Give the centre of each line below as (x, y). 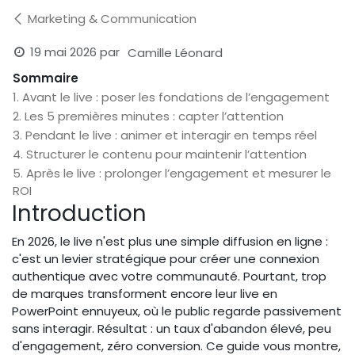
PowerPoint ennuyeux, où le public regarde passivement (177, 311)
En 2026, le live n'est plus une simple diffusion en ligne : (170, 242)
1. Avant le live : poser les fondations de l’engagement (171, 97)
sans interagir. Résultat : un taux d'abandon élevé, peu (172, 329)
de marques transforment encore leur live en (145, 294)
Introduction (79, 214)
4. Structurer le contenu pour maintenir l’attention (160, 155)
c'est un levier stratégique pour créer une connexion (166, 259)
